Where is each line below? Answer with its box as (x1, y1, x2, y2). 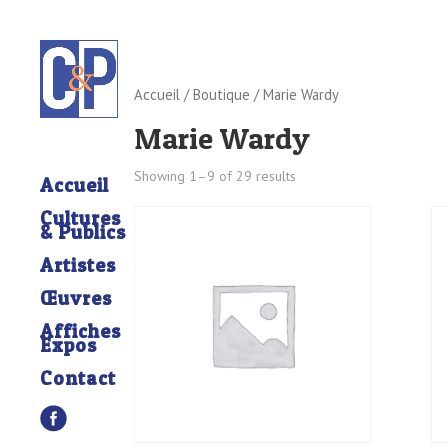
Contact (40, 367, 116, 391)
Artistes (40, 254, 116, 278)
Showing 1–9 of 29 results (134, 166, 297, 185)
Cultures (40, 207, 121, 231)
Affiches (40, 320, 121, 344)
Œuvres (40, 287, 112, 311)
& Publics (40, 221, 126, 245)
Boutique (193, 85, 251, 104)
